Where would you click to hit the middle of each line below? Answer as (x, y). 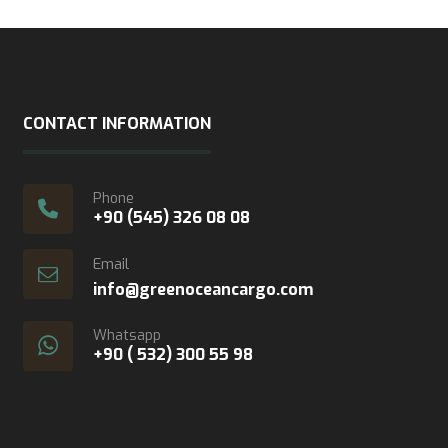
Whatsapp (127, 335)
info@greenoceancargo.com (203, 289)
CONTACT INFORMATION (117, 123)
